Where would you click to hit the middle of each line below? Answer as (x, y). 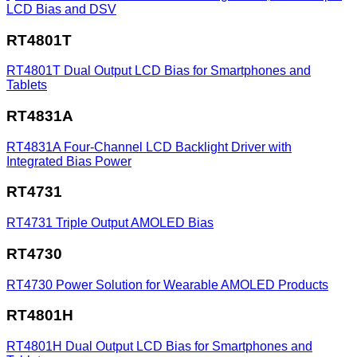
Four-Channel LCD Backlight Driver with (178, 147)
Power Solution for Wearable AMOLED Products (192, 284)
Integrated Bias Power (69, 161)
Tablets (27, 85)
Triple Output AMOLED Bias (135, 223)
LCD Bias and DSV (61, 9)
